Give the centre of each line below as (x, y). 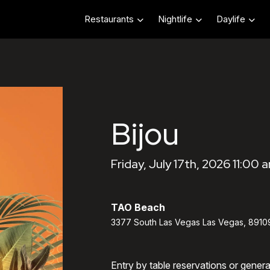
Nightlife (175, 19)
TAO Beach (138, 207)
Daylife (231, 19)
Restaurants (109, 19)
